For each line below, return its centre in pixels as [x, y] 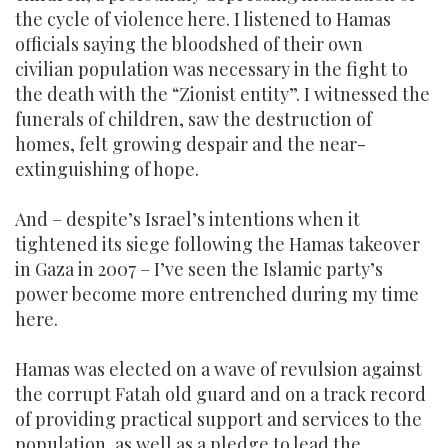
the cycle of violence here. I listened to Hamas [203, 19]
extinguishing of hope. [107, 169]
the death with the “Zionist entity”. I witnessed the [222, 94]
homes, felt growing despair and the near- [190, 144]
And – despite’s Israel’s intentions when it [187, 219]
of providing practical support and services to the [218, 419]
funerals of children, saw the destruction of [193, 119]
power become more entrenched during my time [217, 294]
